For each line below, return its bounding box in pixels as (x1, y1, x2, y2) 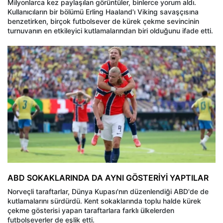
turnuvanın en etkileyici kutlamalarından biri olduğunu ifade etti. (7, 26, 213, 35)
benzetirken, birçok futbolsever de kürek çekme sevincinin (7, 17, 199, 26)
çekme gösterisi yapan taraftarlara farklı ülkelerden (7, 206, 174, 215)
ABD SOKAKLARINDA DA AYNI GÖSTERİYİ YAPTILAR (7, 173, 209, 183)
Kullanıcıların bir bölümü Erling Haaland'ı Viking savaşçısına (7, 7, 199, 16)
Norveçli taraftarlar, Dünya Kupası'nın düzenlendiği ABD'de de (7, 187, 209, 196)
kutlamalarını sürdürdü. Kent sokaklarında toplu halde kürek (7, 197, 201, 206)
